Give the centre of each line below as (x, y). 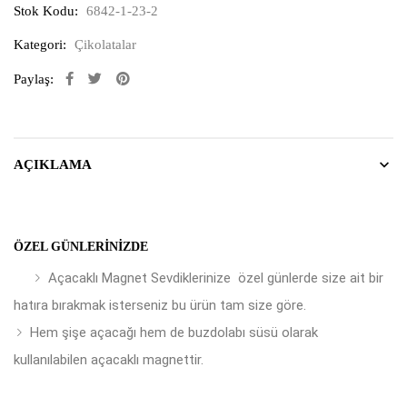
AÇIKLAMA (53, 164)
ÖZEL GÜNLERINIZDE (81, 246)
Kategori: (40, 44)
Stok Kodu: (46, 10)
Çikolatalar (105, 44)
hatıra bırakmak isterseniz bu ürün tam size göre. (160, 305)
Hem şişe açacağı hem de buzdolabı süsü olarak (174, 332)
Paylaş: (34, 79)
